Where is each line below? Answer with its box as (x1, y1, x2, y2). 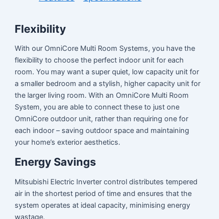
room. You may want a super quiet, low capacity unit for (15, 67, 199, 77)
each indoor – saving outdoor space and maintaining (15, 126, 190, 135)
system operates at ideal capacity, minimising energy (15, 201, 191, 210)
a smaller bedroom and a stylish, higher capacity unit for (15, 79, 201, 88)
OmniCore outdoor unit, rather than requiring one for (15, 114, 189, 124)
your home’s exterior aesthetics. (15, 138, 121, 147)
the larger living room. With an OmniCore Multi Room (15, 91, 189, 100)
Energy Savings (15, 155, 96, 169)
